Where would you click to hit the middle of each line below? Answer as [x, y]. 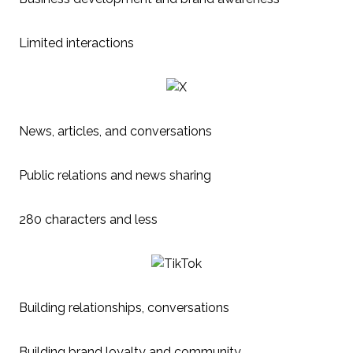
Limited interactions [76, 43]
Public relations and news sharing [115, 175]
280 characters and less [88, 219]
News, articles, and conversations [115, 131]
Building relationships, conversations [124, 307]
